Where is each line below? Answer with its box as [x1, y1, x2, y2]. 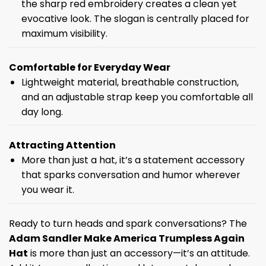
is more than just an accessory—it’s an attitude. [28, 246, 250, 260]
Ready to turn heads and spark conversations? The [9, 216, 247, 230]
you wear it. [21, 183, 74, 197]
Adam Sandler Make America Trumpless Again [9, 231, 245, 245]
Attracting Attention [9, 138, 116, 153]
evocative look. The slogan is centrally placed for [21, 12, 249, 26]
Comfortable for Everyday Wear [9, 60, 170, 74]
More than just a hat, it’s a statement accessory [21, 153, 245, 167]
